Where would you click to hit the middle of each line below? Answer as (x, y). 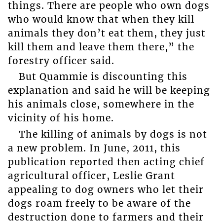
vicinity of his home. (61, 118)
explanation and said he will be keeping (109, 91)
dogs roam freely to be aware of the (99, 203)
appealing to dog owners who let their (106, 189)
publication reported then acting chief (106, 162)
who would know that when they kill (101, 19)
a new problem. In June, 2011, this (94, 148)
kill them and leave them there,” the (101, 47)
